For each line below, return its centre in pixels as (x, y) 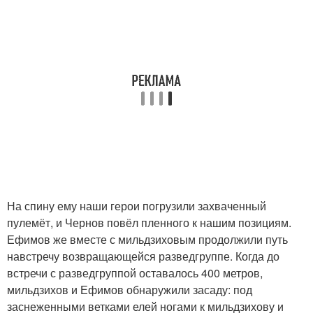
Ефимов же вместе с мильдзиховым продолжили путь (147, 239)
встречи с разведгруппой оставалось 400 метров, (135, 272)
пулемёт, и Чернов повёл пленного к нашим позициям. (149, 222)
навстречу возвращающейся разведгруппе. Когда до (143, 256)
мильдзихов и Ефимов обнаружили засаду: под (130, 289)
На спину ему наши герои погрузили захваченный (137, 205)
